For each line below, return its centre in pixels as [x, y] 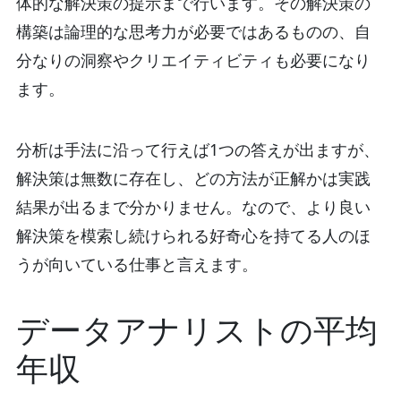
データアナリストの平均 [196, 329]
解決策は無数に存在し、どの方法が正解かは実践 [193, 178]
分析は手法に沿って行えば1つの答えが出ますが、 [197, 149]
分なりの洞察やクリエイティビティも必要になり [193, 60]
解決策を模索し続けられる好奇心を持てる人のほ [193, 235]
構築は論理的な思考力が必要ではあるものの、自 [193, 32]
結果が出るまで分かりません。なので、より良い [193, 206]
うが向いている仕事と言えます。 [137, 264]
